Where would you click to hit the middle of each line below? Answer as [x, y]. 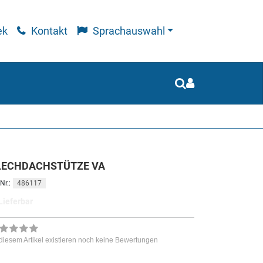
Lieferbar [46, 200]
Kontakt [48, 31]
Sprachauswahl [129, 31]
